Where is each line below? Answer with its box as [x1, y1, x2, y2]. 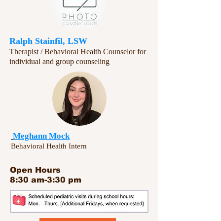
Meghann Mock [13, 131, 70, 141]
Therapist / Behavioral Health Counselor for [9, 47, 146, 56]
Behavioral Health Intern [11, 142, 87, 150]
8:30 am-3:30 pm [10, 176, 81, 184]
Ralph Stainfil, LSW [9, 36, 87, 46]
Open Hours [10, 166, 61, 174]
